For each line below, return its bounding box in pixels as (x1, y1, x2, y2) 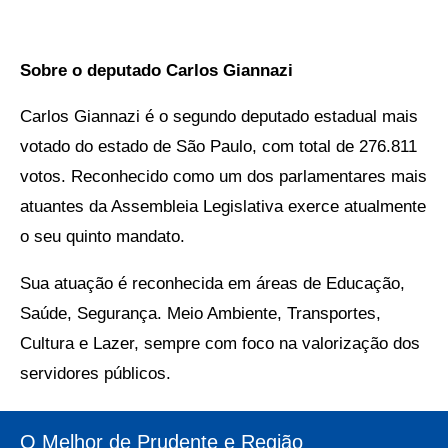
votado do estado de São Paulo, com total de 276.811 (20, 137, 417, 157)
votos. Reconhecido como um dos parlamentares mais (20, 167, 427, 187)
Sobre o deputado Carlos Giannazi (20, 60, 293, 80)
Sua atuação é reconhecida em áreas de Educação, (20, 274, 405, 294)
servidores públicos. (20, 364, 171, 384)
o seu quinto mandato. (20, 227, 185, 247)
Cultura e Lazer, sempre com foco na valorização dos (20, 334, 420, 354)
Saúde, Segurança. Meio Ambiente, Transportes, (20, 304, 381, 324)
